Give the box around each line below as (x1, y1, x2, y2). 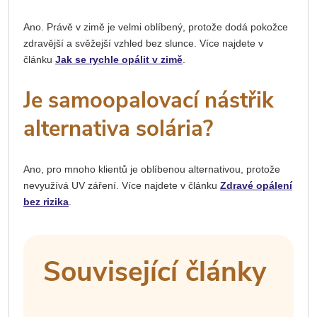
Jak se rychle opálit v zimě (55, 53, 183, 65)
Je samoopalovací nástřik (23, 85, 274, 115)
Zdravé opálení (220, 179, 292, 191)
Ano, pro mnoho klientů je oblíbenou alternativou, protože (23, 163, 280, 175)
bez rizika (23, 195, 69, 207)
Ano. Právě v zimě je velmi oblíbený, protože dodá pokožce (23, 21, 288, 33)
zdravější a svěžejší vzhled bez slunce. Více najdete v (23, 37, 263, 49)
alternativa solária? (23, 113, 213, 144)
